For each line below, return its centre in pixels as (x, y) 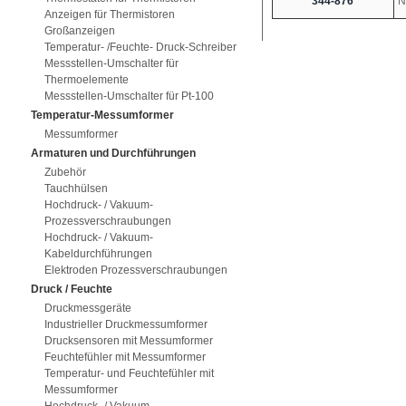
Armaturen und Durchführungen (113, 153)
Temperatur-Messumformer (102, 115)
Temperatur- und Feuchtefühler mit (129, 373)
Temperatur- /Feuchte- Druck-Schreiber (140, 47)
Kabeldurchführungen (98, 254)
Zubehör (65, 172)
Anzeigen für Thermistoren (109, 14)
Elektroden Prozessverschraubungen (135, 270)
